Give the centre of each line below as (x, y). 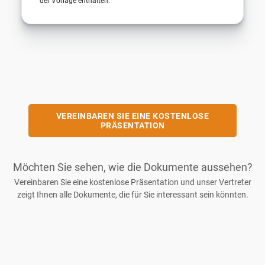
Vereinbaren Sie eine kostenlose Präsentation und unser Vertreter (132, 182)
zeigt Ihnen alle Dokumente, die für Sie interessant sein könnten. (132, 194)
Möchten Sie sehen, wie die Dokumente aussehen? (132, 167)
